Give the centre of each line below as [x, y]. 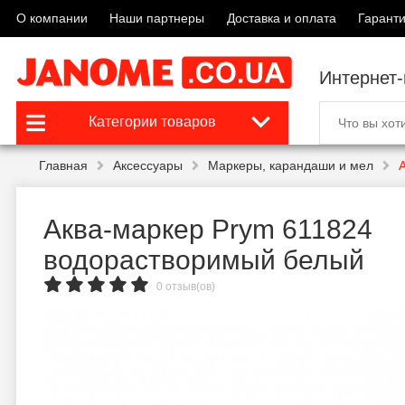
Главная [63, 165]
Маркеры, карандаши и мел [291, 165]
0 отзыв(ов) [186, 287]
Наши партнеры [157, 18]
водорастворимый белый [204, 260]
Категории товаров [153, 122]
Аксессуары [148, 165]
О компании [52, 18]
